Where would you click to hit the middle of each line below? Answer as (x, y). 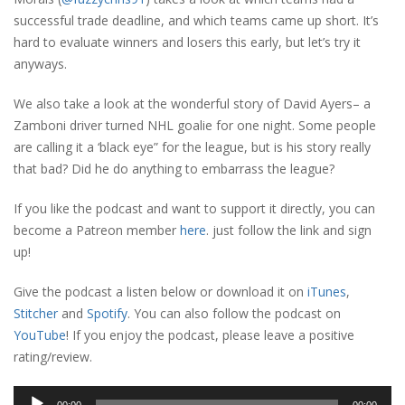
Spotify (107, 313)
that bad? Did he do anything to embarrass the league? (174, 169)
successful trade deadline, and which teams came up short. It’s (196, 20)
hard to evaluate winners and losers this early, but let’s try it (187, 42)
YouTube (40, 335)
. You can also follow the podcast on (234, 313)
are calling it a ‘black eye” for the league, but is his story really (192, 147)
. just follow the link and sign (289, 230)
